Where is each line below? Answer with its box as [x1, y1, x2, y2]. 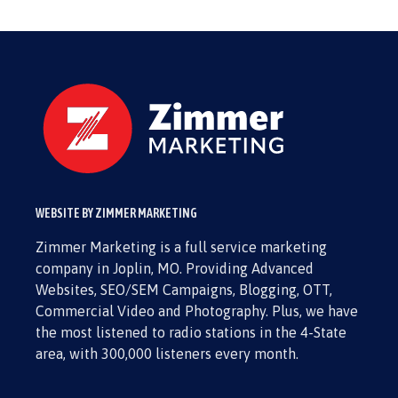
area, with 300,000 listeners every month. [36, 346, 298, 362]
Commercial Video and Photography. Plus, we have [36, 303, 358, 319]
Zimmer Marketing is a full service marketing [36, 239, 327, 255]
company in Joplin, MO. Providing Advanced [36, 260, 314, 276]
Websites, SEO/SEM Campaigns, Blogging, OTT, [36, 282, 332, 298]
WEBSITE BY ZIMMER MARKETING [36, 206, 197, 220]
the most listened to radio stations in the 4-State [36, 324, 346, 340]
